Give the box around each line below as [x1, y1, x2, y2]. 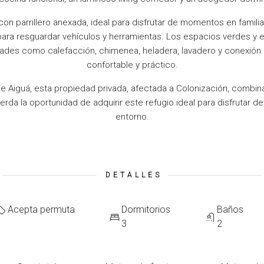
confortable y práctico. [86, 60, 178, 70]
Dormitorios [121, 204, 170, 215]
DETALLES [105, 171, 162, 179]
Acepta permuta [8, 204, 75, 215]
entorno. [115, 111, 149, 122]
